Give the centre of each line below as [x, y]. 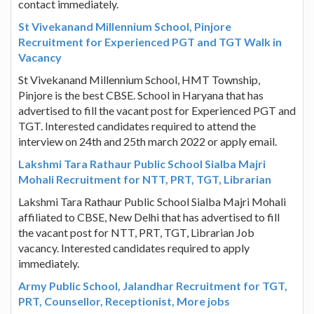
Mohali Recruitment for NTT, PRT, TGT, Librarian [145, 179]
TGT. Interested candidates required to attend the [137, 125]
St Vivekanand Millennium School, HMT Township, [139, 79]
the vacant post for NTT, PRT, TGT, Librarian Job [136, 232]
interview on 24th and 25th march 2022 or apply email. [148, 141]
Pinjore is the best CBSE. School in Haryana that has [141, 95]
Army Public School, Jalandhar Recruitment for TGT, [153, 285]
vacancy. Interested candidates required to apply [134, 247]
